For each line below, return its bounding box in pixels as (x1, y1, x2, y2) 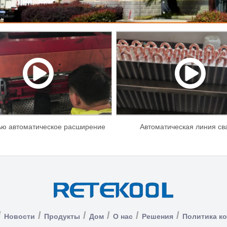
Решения (142, 212, 173, 220)
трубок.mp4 (19, 139, 57, 148)
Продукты (44, 212, 80, 220)
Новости (4, 212, 35, 220)
